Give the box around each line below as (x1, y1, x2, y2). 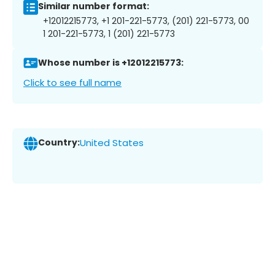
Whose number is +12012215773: (38, 56, 184, 69)
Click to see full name (23, 76, 122, 89)
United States (80, 136, 144, 150)
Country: (38, 136, 80, 149)
